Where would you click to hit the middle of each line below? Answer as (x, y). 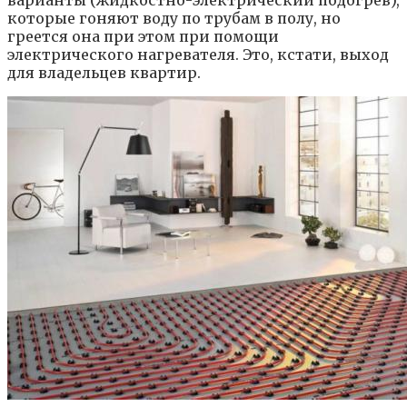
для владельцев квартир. (104, 73)
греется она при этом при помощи (143, 37)
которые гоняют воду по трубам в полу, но (174, 19)
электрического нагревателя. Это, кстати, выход (198, 55)
